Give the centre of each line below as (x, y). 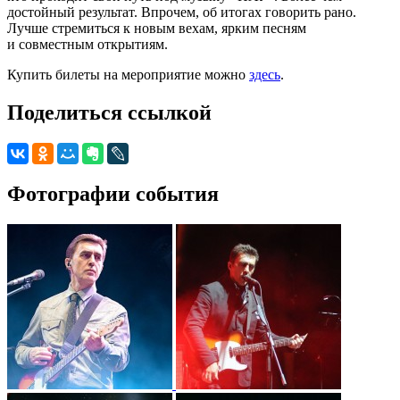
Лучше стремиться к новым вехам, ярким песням (157, 28)
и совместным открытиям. (87, 44)
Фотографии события (113, 193)
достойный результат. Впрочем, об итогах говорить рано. (182, 12)
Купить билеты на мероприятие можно (128, 74)
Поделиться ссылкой (109, 112)
